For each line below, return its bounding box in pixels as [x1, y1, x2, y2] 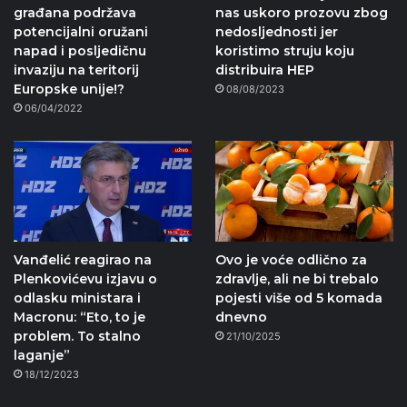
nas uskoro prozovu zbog [214, 5, 388, 22]
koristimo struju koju [214, 43, 354, 60]
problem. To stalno [14, 328, 141, 345]
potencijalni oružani [14, 24, 148, 41]
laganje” [14, 347, 70, 364]
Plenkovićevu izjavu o [14, 271, 157, 288]
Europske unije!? [14, 81, 124, 98]
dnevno [214, 309, 267, 326]
